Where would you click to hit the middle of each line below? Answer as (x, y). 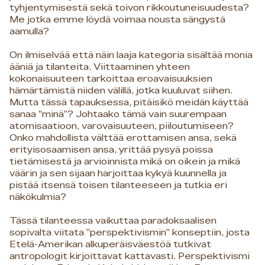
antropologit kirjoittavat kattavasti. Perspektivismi (130, 256)
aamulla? (29, 31)
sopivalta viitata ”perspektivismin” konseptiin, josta (130, 232)
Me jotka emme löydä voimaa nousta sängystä (117, 20)
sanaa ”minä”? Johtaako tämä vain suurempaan (118, 114)
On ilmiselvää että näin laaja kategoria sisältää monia (131, 55)
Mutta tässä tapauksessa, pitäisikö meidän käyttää (129, 102)
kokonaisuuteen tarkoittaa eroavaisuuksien (111, 79)
